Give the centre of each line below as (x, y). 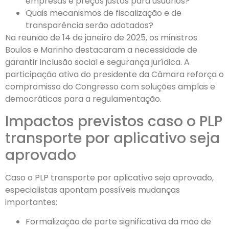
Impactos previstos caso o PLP (114, 121)
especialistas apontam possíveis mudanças (93, 190)
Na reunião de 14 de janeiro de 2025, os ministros (101, 38)
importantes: (31, 202)
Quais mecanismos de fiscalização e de (104, 13)
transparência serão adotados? (89, 26)
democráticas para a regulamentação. (83, 99)
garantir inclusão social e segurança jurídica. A (97, 62)
